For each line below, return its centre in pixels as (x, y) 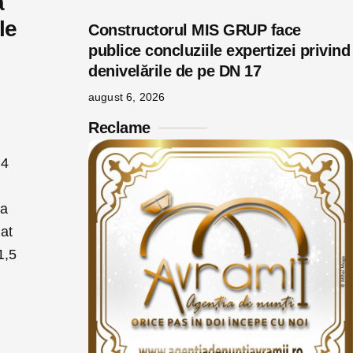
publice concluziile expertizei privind (219, 50)
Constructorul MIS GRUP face (195, 30)
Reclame (119, 128)
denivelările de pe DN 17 (175, 71)
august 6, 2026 (127, 97)
